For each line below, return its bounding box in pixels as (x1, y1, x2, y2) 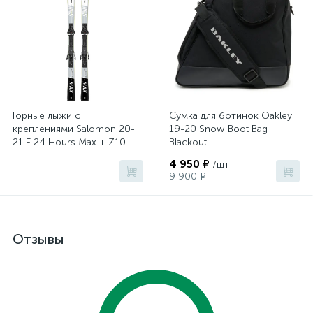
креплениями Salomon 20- (13, 123, 135, 135)
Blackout (169, 136, 207, 148)
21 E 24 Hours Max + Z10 (13, 136, 126, 148)
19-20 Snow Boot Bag (169, 123, 268, 135)
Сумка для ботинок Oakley (169, 110, 292, 122)
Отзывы (13, 231, 64, 247)
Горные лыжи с (13, 110, 80, 122)
